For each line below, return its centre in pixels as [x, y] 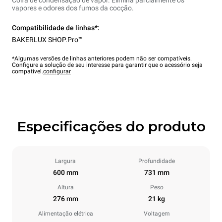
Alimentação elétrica [65, 214]
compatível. [28, 72]
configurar [57, 72]
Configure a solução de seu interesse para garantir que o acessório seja [107, 65]
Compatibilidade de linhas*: [56, 28]
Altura [65, 188]
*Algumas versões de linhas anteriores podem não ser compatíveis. [102, 59]
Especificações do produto [111, 127]
